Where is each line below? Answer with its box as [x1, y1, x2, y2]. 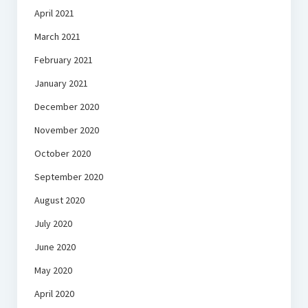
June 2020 [34, 241, 76, 254]
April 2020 [34, 287, 74, 300]
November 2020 [34, 124, 99, 137]
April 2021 [34, 7, 74, 20]
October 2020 [34, 147, 91, 160]
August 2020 [34, 194, 85, 207]
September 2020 [34, 170, 103, 184]
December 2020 [34, 100, 99, 113]
